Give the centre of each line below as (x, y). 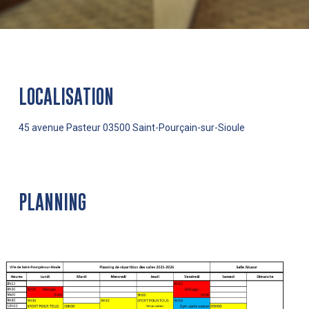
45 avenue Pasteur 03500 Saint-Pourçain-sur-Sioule (131, 127)
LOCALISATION (66, 96)
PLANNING (52, 202)
